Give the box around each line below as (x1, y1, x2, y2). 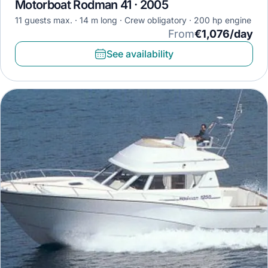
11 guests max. (15, 15, 72, 26)
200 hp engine (194, 15, 251, 26)
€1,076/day (194, 28, 253, 41)
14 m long (80, 15, 117, 26)
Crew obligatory (147, 15, 187, 26)
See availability (106, 48, 173, 60)
